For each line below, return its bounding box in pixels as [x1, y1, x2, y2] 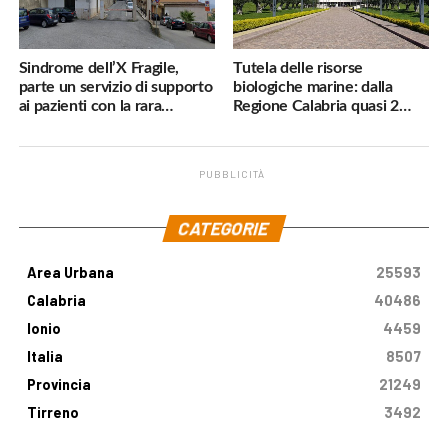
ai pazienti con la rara [18, 98, 162, 115]
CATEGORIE [176, 216, 273, 239]
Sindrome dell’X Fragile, [18, 60, 179, 77]
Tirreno [26, 403, 79, 421]
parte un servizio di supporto [18, 79, 213, 96]
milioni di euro [233, 117, 330, 134]
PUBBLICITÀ [198, 167, 265, 180]
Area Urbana [26, 263, 114, 281]
